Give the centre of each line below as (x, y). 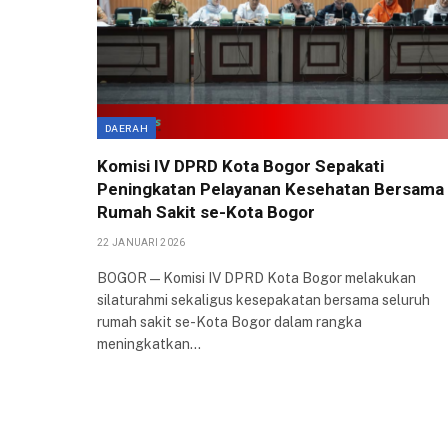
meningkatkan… (149, 343)
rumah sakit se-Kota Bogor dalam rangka (229, 321)
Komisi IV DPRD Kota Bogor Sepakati (240, 165)
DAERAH (126, 127)
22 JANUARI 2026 (141, 242)
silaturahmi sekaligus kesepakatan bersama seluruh (263, 299)
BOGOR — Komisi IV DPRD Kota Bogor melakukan (256, 277)
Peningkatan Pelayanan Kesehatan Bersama (270, 188)
